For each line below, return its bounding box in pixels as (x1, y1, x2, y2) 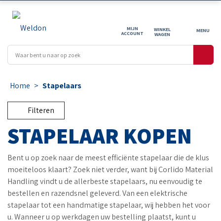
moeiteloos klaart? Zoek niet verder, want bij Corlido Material (7, 164, 213, 175)
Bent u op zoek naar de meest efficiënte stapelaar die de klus (7, 152, 209, 163)
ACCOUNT (121, 30, 144, 37)
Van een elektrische (121, 188, 187, 198)
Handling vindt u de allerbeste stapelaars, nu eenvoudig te (7, 176, 202, 186)
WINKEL (154, 26, 171, 33)
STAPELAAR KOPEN (7, 121, 192, 150)
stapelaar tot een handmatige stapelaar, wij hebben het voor (7, 200, 210, 210)
